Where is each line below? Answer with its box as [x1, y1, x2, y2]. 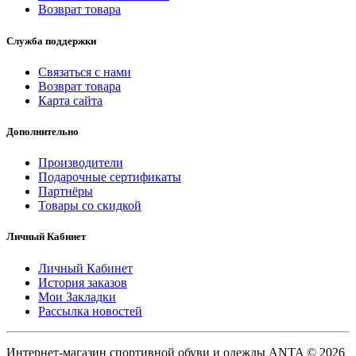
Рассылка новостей [38, 304, 142, 318]
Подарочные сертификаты [38, 170, 181, 184]
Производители [38, 156, 123, 170]
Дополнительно [6, 126, 79, 137]
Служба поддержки [6, 34, 96, 47]
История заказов [38, 275, 127, 289]
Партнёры [38, 184, 93, 199]
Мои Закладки [38, 289, 116, 304]
